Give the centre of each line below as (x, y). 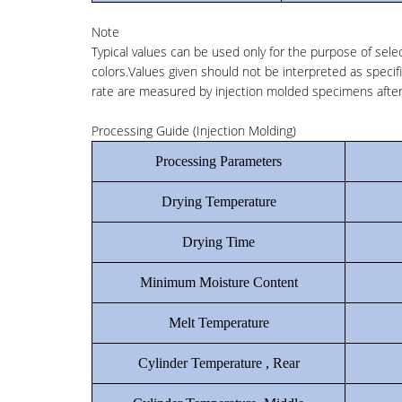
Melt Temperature (218, 323)
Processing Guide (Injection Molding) (194, 131)
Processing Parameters (218, 161)
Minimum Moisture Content (218, 282)
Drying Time (218, 242)
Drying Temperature (218, 201)
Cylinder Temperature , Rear (218, 363)
